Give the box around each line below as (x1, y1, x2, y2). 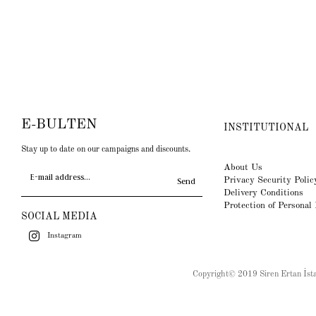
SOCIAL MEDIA (20, 212, 97, 221)
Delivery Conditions (223, 188, 303, 197)
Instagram (47, 231, 82, 240)
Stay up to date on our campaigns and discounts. (20, 145, 190, 154)
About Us (223, 163, 262, 172)
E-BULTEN (20, 118, 97, 132)
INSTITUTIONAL (223, 123, 308, 133)
